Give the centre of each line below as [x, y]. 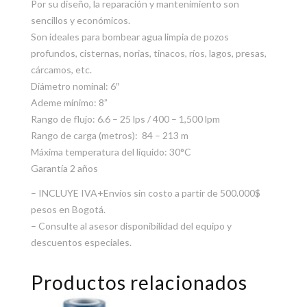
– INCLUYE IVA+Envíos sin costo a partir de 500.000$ [145, 193]
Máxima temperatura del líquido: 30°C [111, 151]
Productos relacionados [139, 282]
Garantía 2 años [64, 168]
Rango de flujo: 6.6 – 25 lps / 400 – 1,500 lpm [125, 119]
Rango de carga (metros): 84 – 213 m [109, 135]
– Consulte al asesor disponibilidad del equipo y [131, 225]
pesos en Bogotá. [68, 209]
